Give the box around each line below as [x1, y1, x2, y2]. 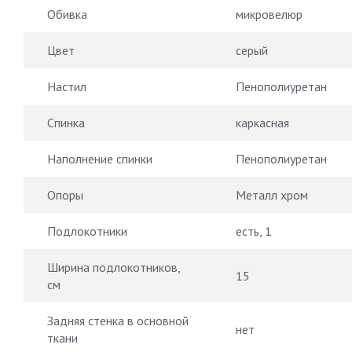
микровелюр [236, 5, 302, 22]
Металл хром [236, 186, 308, 203]
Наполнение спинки [47, 150, 152, 167]
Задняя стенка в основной [47, 312, 189, 328]
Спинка [47, 114, 85, 130]
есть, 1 [236, 222, 272, 239]
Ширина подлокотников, [47, 258, 180, 275]
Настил [47, 78, 86, 94]
